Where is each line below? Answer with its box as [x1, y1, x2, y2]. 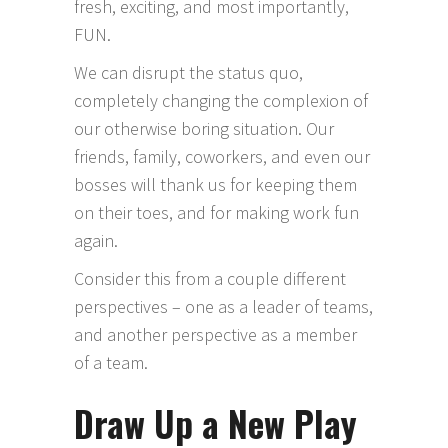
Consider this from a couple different [74, 267, 346, 290]
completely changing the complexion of [74, 89, 368, 112]
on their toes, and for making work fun [74, 201, 359, 224]
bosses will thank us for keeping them [74, 173, 357, 196]
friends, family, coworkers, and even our [74, 145, 370, 168]
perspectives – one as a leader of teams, [74, 295, 373, 318]
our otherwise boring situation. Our [74, 117, 334, 140]
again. [74, 229, 122, 252]
